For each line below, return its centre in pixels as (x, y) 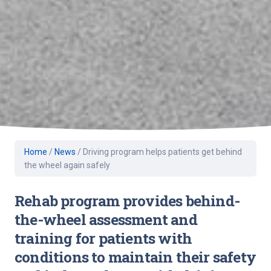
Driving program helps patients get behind (162, 152)
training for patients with (103, 238)
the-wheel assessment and (106, 219)
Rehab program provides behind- (127, 200)
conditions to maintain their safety (135, 256)
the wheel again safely (67, 165)
